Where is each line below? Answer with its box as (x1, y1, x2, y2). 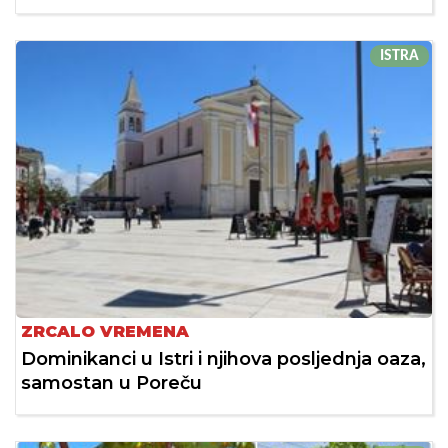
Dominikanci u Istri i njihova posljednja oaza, (21, 348, 426, 371)
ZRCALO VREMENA (21, 322, 189, 342)
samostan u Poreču (21, 372, 202, 395)
